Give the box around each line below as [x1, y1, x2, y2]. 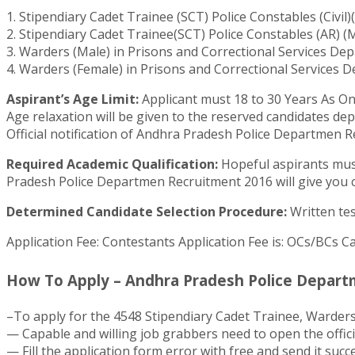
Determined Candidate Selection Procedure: [6, 202, 287, 220]
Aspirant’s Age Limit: [6, 90, 139, 108]
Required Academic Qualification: [6, 155, 218, 173]
